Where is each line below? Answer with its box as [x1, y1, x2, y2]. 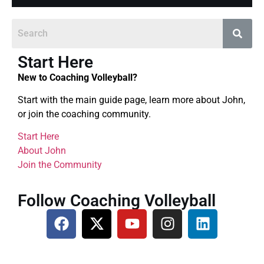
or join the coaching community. [18, 108, 151, 120]
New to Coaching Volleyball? [18, 71, 137, 83]
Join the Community [18, 159, 102, 171]
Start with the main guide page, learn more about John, [18, 94, 245, 105]
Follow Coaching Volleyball [18, 190, 216, 210]
